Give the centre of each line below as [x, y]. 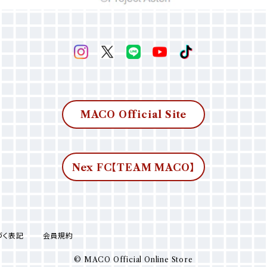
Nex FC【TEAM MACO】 [133, 168]
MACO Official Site [133, 115]
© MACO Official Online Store [133, 260]
